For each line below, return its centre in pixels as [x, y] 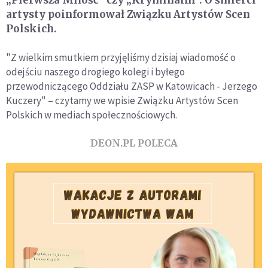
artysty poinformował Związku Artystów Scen [128, 14]
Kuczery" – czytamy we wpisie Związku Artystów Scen [122, 100]
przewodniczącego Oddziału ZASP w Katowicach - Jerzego [132, 86]
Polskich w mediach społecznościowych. [92, 115]
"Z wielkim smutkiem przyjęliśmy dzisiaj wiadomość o [121, 57]
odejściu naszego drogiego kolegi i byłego [95, 72]
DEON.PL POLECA [134, 143]
